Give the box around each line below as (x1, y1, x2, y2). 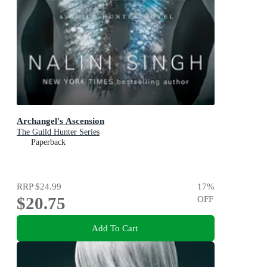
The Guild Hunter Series (17, 127, 100, 136)
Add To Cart (91, 223, 138, 234)
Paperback (31, 137, 66, 147)
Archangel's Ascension (17, 115, 104, 126)
